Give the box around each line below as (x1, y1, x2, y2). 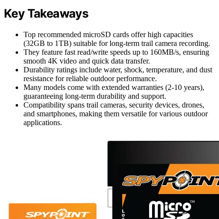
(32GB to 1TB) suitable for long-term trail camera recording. (23, 39, 210, 48)
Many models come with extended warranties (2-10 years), (23, 83, 204, 92)
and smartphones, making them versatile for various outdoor (23, 109, 208, 118)
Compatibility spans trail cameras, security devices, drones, (23, 101, 204, 109)
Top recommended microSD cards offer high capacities (23, 30, 193, 39)
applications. (23, 118, 62, 127)
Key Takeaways (4, 6, 88, 21)
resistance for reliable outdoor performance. (23, 74, 157, 83)
